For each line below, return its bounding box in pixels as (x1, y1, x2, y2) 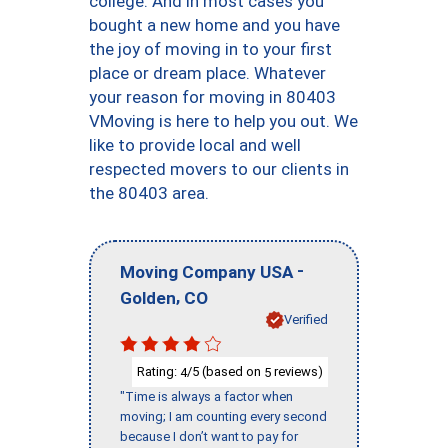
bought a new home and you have (89, 15, 340, 35)
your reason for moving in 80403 (89, 87, 336, 107)
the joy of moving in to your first (89, 39, 332, 59)
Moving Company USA (120, 261, 293, 282)
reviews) (271, 363, 323, 379)
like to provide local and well (89, 135, 301, 155)
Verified (284, 311, 328, 327)
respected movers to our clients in (89, 159, 349, 179)
